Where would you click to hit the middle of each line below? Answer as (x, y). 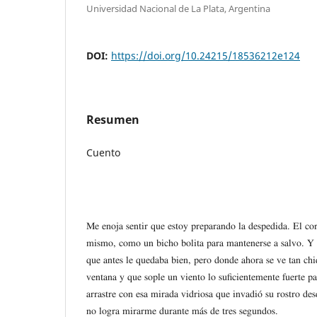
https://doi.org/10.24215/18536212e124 (206, 55)
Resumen (113, 119)
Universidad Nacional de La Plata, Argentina (178, 8)
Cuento (103, 152)
